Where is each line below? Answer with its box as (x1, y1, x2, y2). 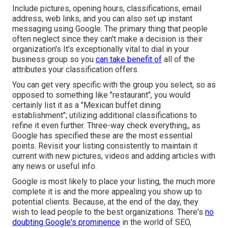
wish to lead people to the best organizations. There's (12, 207, 205, 217)
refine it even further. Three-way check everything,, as (12, 121, 201, 131)
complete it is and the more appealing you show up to (12, 187, 202, 197)
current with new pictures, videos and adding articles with (12, 151, 215, 161)
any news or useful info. (12, 161, 97, 172)
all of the (162, 54, 195, 65)
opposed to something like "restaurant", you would (12, 90, 190, 100)
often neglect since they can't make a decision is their (12, 34, 203, 44)
